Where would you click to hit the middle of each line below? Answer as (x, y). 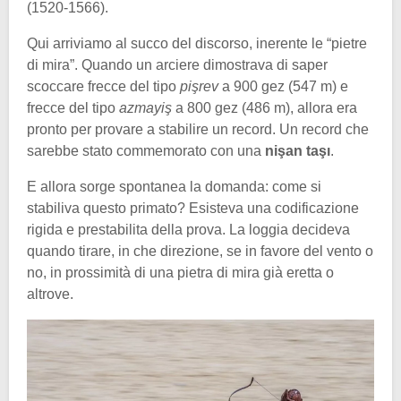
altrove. (50, 294)
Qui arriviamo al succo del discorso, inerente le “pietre (197, 44)
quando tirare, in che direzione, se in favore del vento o (200, 252)
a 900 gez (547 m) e (285, 87)
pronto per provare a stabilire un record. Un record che (198, 130)
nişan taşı (298, 151)
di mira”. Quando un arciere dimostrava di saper (177, 65)
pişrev (201, 87)
